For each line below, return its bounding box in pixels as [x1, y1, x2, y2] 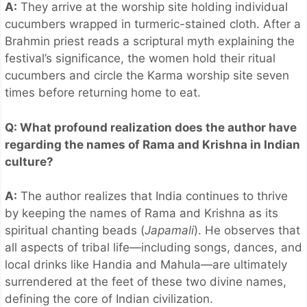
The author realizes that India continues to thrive [17, 189, 288, 204]
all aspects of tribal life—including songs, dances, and [5, 241, 302, 255]
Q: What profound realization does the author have [5, 120, 297, 134]
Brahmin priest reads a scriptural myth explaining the [5, 34, 295, 49]
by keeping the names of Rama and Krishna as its [5, 206, 278, 221]
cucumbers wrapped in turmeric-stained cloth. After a [5, 17, 301, 32]
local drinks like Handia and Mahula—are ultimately [5, 258, 287, 272]
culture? [5, 154, 53, 169]
